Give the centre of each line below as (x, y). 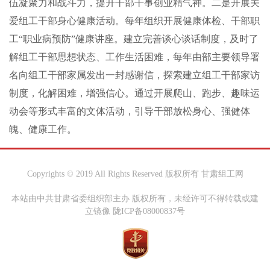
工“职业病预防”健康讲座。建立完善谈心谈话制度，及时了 (134, 39)
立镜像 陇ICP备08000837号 (135, 211)
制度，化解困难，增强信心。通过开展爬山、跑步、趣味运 (134, 93)
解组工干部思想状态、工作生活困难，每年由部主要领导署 (134, 57)
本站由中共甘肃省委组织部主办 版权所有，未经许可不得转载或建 (135, 199)
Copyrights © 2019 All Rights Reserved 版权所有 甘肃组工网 (135, 174)
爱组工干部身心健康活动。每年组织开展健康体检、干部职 (134, 21)
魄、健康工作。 (43, 129)
